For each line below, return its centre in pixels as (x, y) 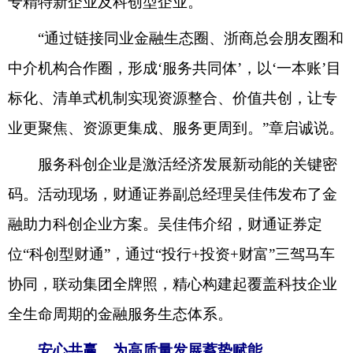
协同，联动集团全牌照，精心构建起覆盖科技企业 (173, 284)
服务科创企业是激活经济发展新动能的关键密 (173, 164)
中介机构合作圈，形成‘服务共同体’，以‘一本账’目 (175, 68)
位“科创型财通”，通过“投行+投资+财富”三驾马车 (171, 254)
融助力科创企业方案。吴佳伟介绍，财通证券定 (165, 224)
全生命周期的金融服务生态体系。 (120, 314)
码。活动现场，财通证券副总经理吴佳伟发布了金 (173, 194)
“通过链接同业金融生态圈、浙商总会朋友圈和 (176, 38)
